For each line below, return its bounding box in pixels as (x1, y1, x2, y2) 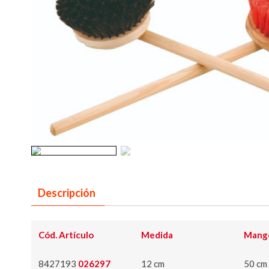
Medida (141, 229, 173, 241)
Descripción (38, 186, 95, 199)
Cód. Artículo (38, 229, 94, 241)
